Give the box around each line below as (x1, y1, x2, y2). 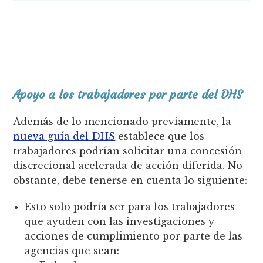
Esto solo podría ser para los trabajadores (25, 200, 235, 213)
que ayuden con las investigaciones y (25, 215, 215, 227)
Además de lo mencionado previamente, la (13, 115, 232, 127)
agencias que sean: (25, 244, 120, 257)
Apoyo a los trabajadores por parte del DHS (13, 86, 243, 102)
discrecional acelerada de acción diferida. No (13, 159, 243, 171)
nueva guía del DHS (13, 130, 116, 142)
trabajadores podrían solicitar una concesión (13, 144, 242, 157)
